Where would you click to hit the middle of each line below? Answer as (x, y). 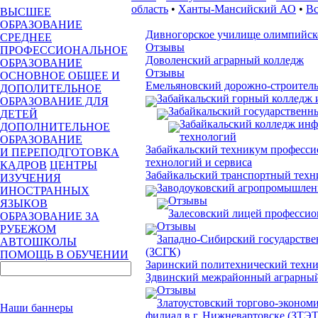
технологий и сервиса (199, 162)
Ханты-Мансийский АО (237, 9)
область (150, 9)
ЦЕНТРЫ (73, 165)
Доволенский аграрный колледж (225, 60)
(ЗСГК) (163, 251)
